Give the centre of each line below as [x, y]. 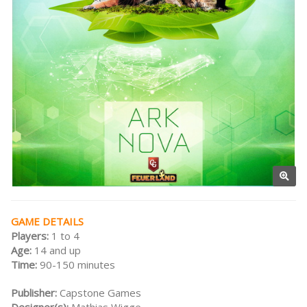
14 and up [58, 250]
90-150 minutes [77, 265]
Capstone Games [100, 293]
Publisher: [35, 293]
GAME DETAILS [47, 222]
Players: [31, 236]
